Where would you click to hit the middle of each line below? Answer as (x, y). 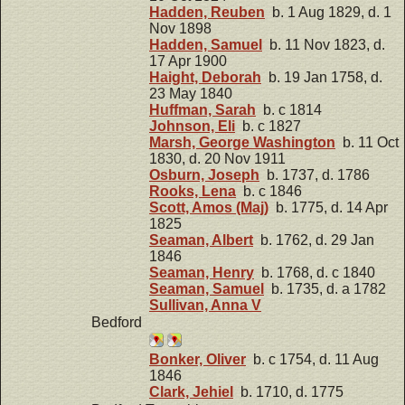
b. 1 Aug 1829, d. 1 (328, 12)
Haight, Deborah (205, 77)
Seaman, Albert (201, 240)
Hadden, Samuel (206, 44)
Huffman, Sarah (202, 109)
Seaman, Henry (202, 272)
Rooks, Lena (193, 191)
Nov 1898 (180, 28)
